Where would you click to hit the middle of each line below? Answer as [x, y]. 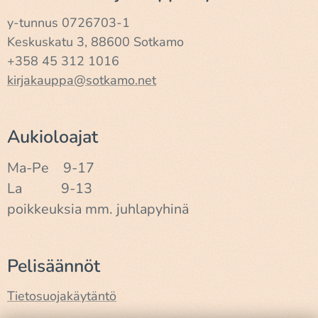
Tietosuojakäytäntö [62, 296]
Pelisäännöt [54, 267]
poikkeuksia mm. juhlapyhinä [98, 209]
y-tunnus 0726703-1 [68, 23]
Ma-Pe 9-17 [51, 168]
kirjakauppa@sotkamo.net [82, 81]
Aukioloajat [53, 137]
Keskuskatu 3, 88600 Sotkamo [95, 42]
